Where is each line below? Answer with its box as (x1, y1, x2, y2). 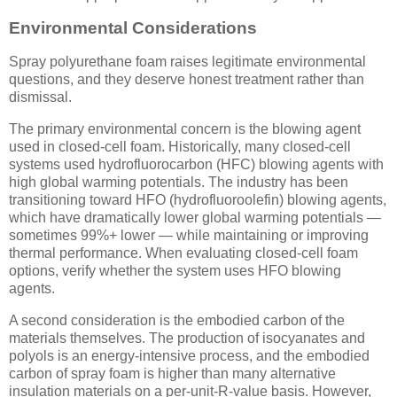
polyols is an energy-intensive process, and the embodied (9, 347, 370, 363)
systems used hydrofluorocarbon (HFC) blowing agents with (9, 157, 384, 173)
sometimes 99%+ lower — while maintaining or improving (9, 228, 369, 244)
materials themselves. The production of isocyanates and (9, 330, 365, 346)
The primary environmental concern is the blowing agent (9, 121, 361, 137)
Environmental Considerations (9, 19, 257, 38)
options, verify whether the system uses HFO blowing (9, 263, 341, 279)
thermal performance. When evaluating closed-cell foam (9, 245, 358, 261)
